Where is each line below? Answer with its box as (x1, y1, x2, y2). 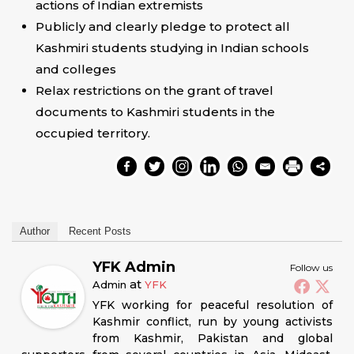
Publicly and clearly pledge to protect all (36, 19, 290, 34)
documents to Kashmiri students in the (36, 104, 275, 119)
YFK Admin (92, 258, 175, 276)
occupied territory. (36, 126, 150, 141)
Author (20, 225, 50, 237)
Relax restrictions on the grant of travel (36, 83, 273, 98)
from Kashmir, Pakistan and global (92, 331, 333, 345)
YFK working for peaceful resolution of (92, 298, 333, 312)
